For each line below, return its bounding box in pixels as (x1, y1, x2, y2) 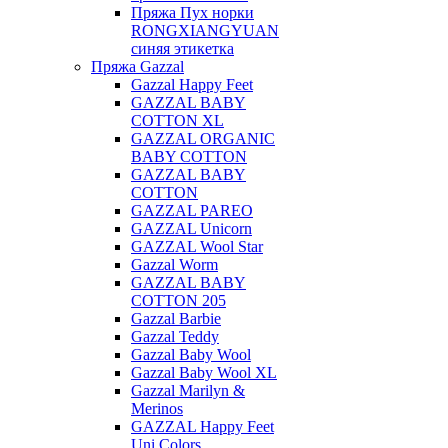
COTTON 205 (131, 292, 226, 309)
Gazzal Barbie (131, 310, 221, 327)
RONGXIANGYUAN (131, 22, 279, 39)
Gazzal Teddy (131, 328, 219, 345)
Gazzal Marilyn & (131, 382, 245, 399)
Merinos (131, 400, 183, 417)
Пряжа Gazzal (91, 58, 184, 75)
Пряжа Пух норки (131, 4, 254, 21)
